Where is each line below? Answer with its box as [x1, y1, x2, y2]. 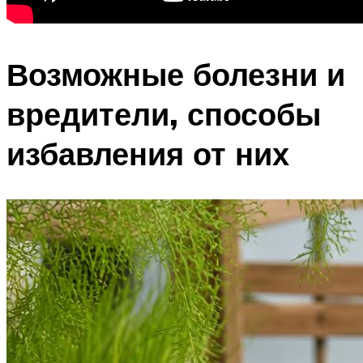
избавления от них [6, 133, 289, 173]
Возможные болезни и [6, 53, 345, 94]
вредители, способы [6, 93, 321, 134]
